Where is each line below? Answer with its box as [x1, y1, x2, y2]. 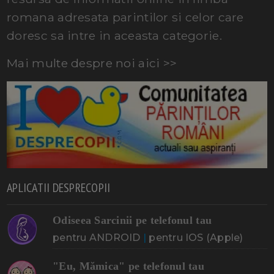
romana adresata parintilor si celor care [7, 10, 244, 25]
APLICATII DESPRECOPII [7, 179, 111, 196]
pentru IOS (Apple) [149, 231, 243, 243]
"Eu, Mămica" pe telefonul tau [53, 259, 205, 272]
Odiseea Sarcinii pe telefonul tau [53, 213, 212, 226]
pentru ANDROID [53, 231, 141, 243]
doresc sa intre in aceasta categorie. [7, 28, 222, 43]
